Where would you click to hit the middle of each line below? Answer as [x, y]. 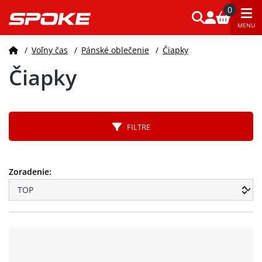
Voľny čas [50, 50]
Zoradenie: [30, 172]
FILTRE [136, 127]
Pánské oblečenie [115, 50]
